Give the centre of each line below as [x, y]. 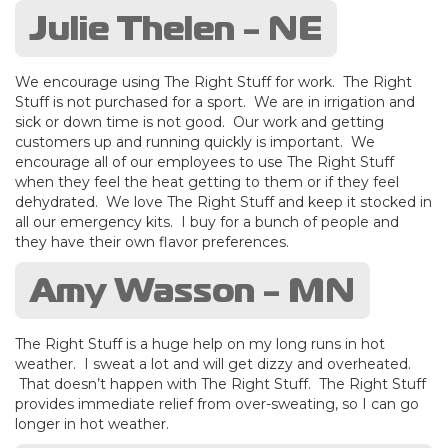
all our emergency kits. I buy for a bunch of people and [207, 221]
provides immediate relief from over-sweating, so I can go [217, 403]
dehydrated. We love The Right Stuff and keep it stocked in [223, 201]
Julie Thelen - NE [176, 27]
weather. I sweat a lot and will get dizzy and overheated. [213, 363]
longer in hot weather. [92, 423]
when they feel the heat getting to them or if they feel [207, 181]
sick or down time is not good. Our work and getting [199, 121]
